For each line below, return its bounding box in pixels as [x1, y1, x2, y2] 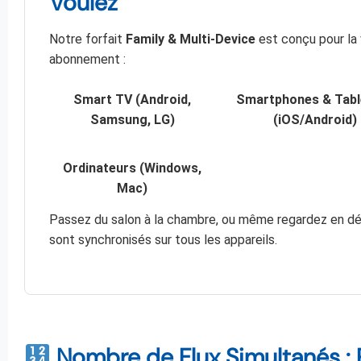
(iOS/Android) [272, 112, 357, 128]
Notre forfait [49, 31, 126, 48]
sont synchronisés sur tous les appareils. [49, 232, 277, 248]
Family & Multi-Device [126, 31, 255, 48]
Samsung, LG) [89, 112, 175, 128]
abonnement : [49, 52, 126, 68]
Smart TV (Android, [73, 92, 192, 108]
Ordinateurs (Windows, [63, 160, 202, 176]
